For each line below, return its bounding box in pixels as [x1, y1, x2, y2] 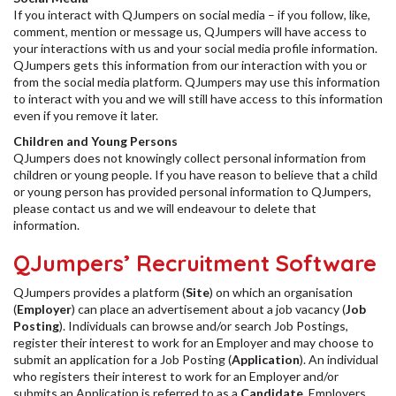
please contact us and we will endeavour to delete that [13, 201, 316, 216]
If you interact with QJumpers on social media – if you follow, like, [13, 7, 370, 22]
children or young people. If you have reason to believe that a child [13, 167, 377, 182]
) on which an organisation [209, 285, 353, 300]
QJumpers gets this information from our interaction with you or [13, 57, 367, 72]
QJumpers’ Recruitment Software [13, 249, 377, 277]
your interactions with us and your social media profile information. [13, 41, 377, 56]
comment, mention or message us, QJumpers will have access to [13, 24, 367, 39]
